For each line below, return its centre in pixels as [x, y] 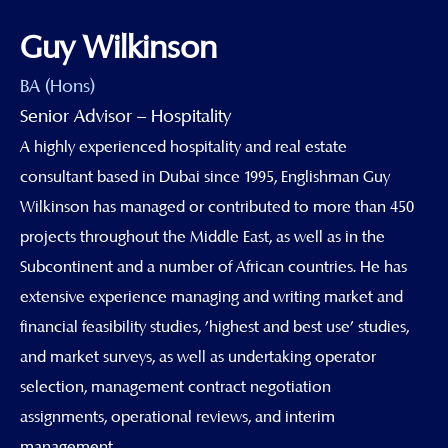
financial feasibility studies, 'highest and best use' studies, [214, 326]
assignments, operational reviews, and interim [177, 416]
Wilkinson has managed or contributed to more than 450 [217, 206]
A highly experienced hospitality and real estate [183, 146]
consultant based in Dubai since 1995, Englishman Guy [205, 176]
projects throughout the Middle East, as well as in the [202, 236]
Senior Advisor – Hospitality [125, 115]
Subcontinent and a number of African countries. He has [213, 266]
